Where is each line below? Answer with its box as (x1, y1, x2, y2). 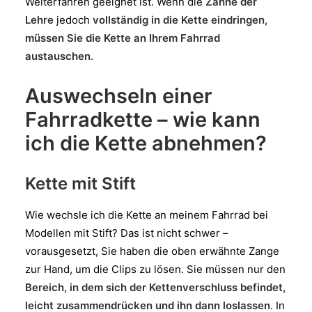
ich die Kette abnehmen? (25, 130, 267, 155)
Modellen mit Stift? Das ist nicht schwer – (25, 226, 228, 240)
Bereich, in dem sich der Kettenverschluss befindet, (25, 280, 286, 294)
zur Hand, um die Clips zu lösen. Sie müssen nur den (25, 262, 286, 276)
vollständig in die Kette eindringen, (93, 13, 267, 26)
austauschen (25, 49, 91, 63)
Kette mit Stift (25, 173, 136, 194)
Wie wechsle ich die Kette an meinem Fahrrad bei (25, 208, 268, 221)
